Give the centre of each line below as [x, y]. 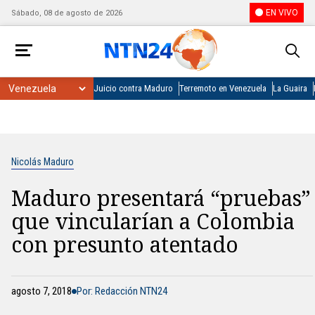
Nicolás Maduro [43, 162]
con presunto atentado [125, 244]
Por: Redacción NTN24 [122, 291]
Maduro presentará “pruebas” [161, 198]
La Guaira [290, 88]
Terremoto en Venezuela [223, 88]
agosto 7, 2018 [41, 291]
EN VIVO [282, 13]
